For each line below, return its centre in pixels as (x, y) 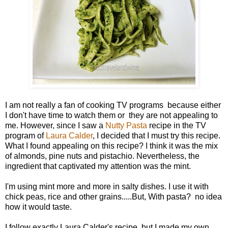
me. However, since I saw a (55, 125)
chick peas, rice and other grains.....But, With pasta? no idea (113, 196)
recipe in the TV (177, 125)
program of (25, 135)
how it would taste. (38, 207)
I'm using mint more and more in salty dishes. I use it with (107, 186)
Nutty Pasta (126, 125)
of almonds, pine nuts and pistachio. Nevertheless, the (102, 156)
